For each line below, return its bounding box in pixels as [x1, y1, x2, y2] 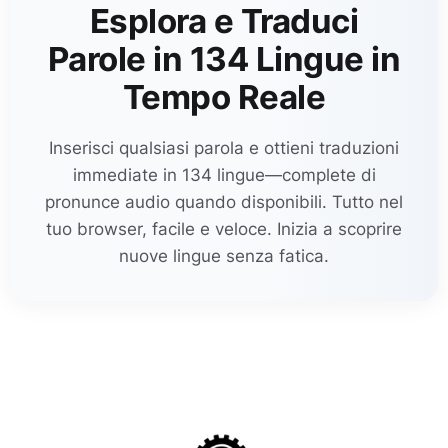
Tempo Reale [122, 77, 326, 117]
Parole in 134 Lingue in [47, 39, 401, 79]
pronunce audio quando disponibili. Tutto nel [45, 191, 403, 212]
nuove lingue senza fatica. [119, 245, 329, 266]
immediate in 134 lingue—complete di [72, 164, 376, 185]
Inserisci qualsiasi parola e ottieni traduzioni [49, 137, 399, 158]
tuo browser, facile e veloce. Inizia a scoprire [46, 218, 402, 239]
